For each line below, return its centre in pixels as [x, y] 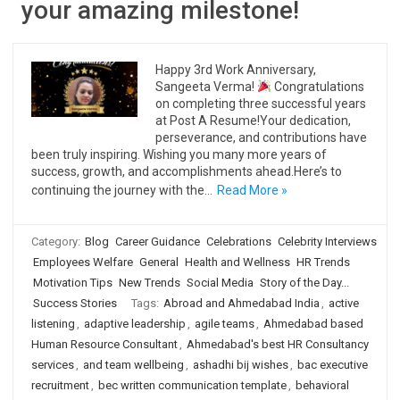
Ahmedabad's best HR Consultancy [278, 344]
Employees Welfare [83, 262]
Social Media [220, 283]
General [159, 262]
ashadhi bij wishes [241, 365]
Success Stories [75, 303]
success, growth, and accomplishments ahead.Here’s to [187, 171]
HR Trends [323, 262]
